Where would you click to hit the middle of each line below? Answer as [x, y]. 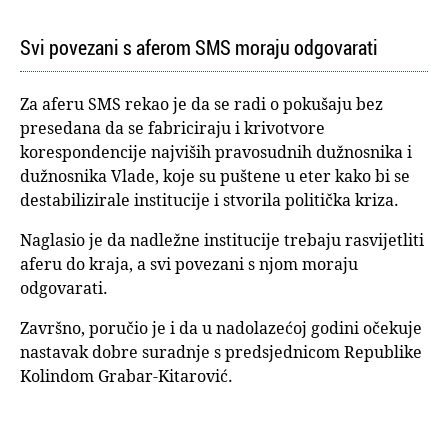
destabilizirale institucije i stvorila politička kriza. [209, 200]
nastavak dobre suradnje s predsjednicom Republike [221, 352]
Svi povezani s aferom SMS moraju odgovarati [199, 48]
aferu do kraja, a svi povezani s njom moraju [189, 264]
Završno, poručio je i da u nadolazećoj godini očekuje [221, 328]
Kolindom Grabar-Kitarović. [126, 376]
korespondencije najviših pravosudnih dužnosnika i [216, 152]
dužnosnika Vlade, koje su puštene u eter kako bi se [215, 176]
